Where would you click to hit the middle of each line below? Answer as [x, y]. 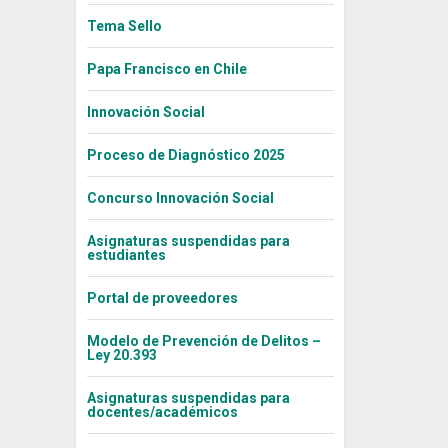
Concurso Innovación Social [180, 198]
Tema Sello [124, 26]
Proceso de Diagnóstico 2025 [185, 155]
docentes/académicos [162, 412]
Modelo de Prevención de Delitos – [203, 341]
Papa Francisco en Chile [166, 69]
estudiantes [126, 255]
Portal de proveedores [162, 298]
